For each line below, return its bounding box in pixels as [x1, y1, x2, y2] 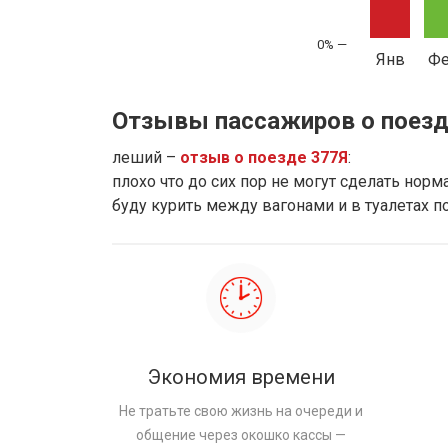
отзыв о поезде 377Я [180, 147, 348, 167]
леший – [112, 147, 180, 167]
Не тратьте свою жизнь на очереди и [119, 402, 364, 419]
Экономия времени [147, 364, 335, 389]
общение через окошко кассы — [136, 426, 347, 443]
